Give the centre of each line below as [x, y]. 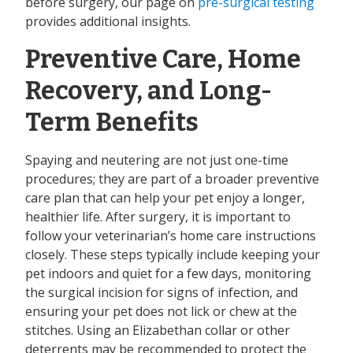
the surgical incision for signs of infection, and [162, 293]
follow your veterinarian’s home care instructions [171, 236]
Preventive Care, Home [163, 59]
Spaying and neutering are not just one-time [157, 160]
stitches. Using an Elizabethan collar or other [158, 331]
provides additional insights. [108, 22]
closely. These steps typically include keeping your [173, 255]
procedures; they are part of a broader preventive [172, 179]
